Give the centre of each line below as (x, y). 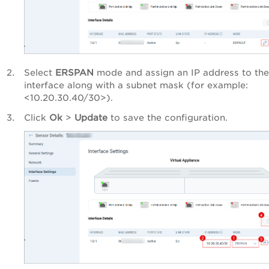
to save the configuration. (168, 118)
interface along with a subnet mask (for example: (136, 85)
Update (91, 118)
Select (40, 73)
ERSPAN (74, 73)
